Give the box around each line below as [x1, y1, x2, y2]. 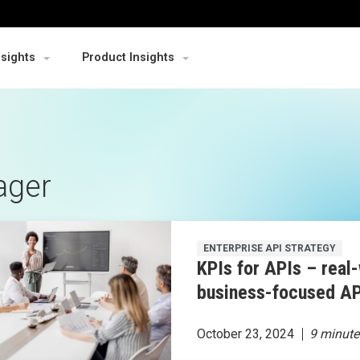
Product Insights [82, 51, 174, 65]
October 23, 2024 [197, 325, 295, 342]
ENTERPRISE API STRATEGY [203, 242, 337, 254]
